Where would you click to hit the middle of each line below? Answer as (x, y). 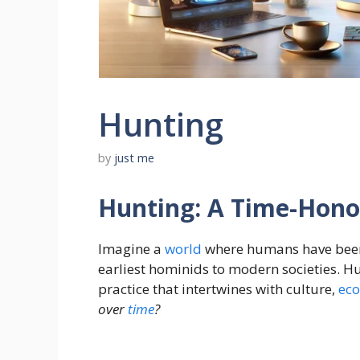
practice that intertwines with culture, (218, 289)
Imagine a (131, 249)
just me (134, 158)
